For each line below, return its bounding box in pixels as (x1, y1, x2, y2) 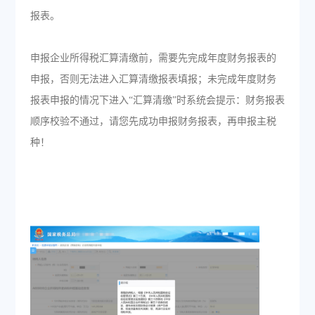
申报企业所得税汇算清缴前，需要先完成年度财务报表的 (30, 53, 276, 63)
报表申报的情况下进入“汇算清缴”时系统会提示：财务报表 (30, 95, 285, 105)
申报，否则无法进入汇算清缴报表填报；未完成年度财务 (30, 74, 276, 84)
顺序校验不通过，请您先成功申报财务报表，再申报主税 (30, 116, 276, 127)
